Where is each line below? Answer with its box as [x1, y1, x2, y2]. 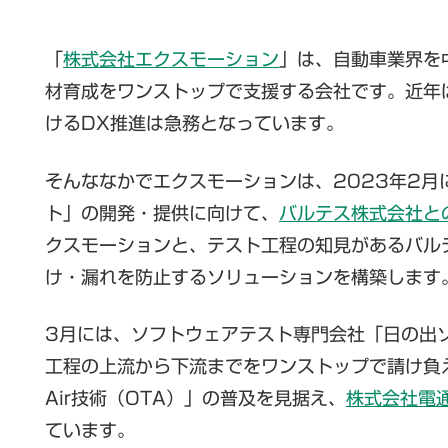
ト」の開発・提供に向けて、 [45, 203, 279, 222]
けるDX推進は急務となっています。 [45, 114, 344, 133]
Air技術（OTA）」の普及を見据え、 [45, 388, 346, 407]
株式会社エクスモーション [63, 50, 279, 69]
